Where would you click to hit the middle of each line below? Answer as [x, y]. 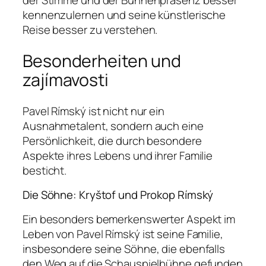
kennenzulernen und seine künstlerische [124, 15]
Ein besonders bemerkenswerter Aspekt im [129, 219]
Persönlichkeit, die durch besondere [112, 140]
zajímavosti [66, 80]
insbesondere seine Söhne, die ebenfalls [124, 248]
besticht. [45, 170]
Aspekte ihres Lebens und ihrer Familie [118, 155]
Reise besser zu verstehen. [90, 30]
